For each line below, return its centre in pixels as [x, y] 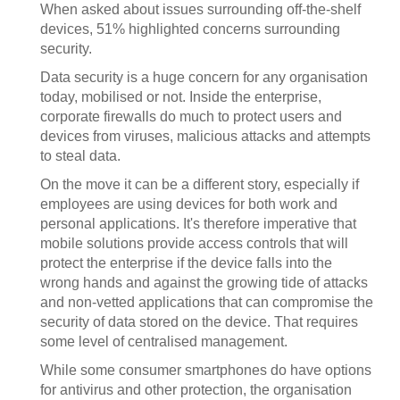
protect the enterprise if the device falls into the [186, 263]
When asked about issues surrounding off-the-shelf [200, 9]
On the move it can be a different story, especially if [200, 184]
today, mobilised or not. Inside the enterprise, [181, 97]
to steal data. [80, 156]
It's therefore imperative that [270, 224]
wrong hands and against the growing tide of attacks [204, 283]
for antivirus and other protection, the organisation [196, 390]
